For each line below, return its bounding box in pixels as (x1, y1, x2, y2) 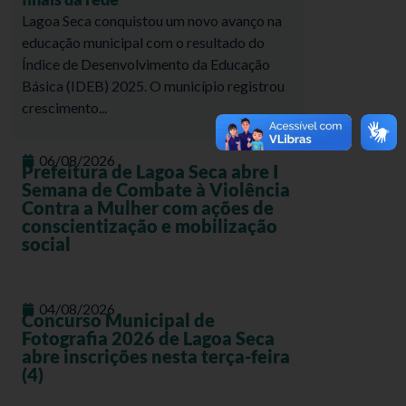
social (22, 233, 71, 256)
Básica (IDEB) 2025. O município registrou (22, 77, 285, 94)
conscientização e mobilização (22, 215, 277, 237)
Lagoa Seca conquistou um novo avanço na (22, 12, 282, 29)
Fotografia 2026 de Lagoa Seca (22, 327, 275, 350)
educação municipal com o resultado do (22, 34, 265, 51)
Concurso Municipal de (22, 309, 215, 332)
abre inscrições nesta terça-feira (22, 345, 290, 368)
